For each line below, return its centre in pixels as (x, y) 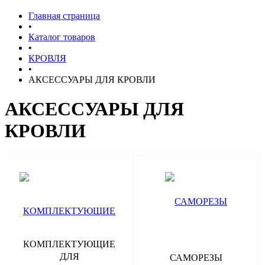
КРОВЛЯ (47, 59)
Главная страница (64, 16)
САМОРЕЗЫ (196, 257)
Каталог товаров (62, 37)
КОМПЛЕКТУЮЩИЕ (69, 244)
